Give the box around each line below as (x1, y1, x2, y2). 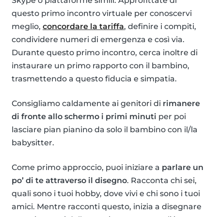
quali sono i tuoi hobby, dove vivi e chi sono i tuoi (12, 189, 200, 199)
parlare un (162, 163, 203, 172)
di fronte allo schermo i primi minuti (12, 112, 156, 122)
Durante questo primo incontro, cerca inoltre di (12, 48, 198, 58)
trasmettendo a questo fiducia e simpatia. (12, 74, 177, 84)
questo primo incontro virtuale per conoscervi (12, 9, 192, 18)
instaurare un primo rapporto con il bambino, (12, 61, 189, 71)
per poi (156, 112, 186, 122)
